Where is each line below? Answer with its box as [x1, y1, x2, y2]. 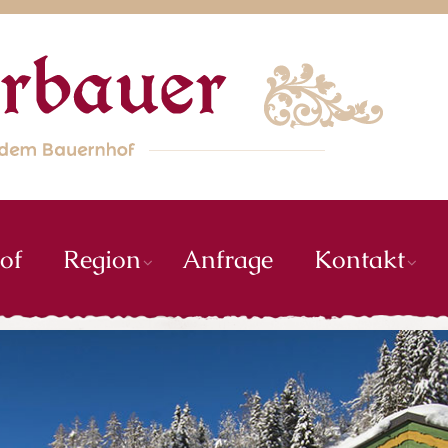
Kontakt [314, 243, 405, 276]
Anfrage [182, 243, 273, 276]
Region [63, 243, 141, 276]
